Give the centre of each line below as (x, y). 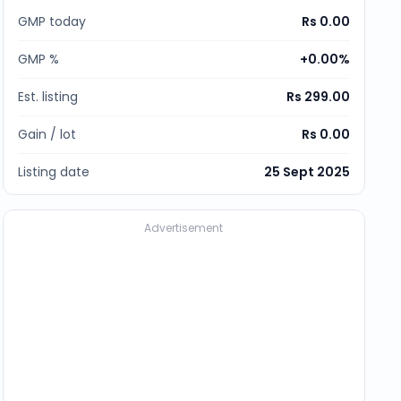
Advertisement (184, 228)
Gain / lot (47, 134)
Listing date (53, 172)
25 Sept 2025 (307, 172)
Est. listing (47, 97)
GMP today (51, 21)
